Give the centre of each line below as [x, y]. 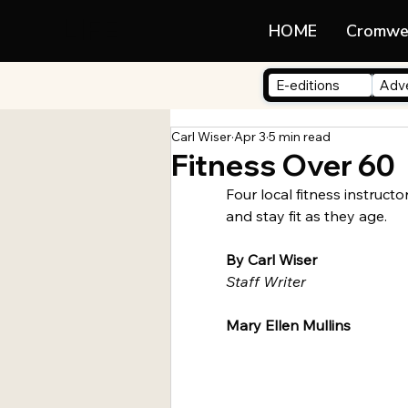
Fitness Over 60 [283, 165]
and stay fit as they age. [306, 216]
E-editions [308, 86]
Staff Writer [268, 282]
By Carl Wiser [271, 260]
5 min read [300, 137]
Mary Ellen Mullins [288, 326]
